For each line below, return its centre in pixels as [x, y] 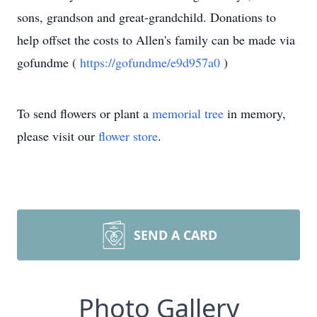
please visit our [58, 136]
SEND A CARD [175, 235]
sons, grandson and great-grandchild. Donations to [146, 17]
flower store [128, 136]
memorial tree [188, 113]
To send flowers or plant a [85, 113]
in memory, [255, 113]
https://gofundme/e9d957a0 [152, 62]
